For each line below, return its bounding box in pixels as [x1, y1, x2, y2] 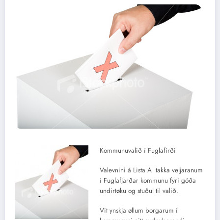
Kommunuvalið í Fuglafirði [99, 145, 176, 155]
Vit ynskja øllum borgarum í [99, 206, 178, 216]
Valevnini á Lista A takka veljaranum [99, 165, 203, 175]
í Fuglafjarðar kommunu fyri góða [99, 176, 196, 186]
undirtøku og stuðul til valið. [99, 186, 178, 196]
